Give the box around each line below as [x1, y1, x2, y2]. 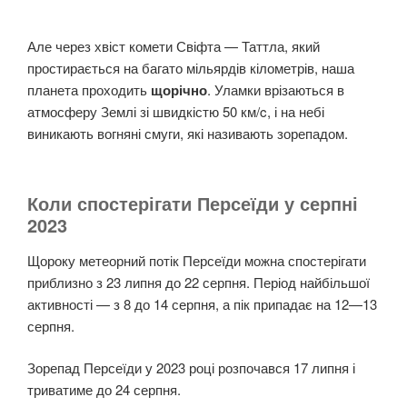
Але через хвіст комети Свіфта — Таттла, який [27, 36, 320, 56]
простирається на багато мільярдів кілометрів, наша [27, 58, 354, 78]
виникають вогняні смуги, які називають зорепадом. [27, 124, 348, 144]
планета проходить [27, 80, 151, 100]
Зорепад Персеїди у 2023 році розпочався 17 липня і [27, 358, 355, 378]
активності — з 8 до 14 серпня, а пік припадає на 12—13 [27, 293, 377, 313]
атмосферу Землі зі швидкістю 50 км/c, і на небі [27, 102, 324, 122]
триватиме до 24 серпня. [27, 380, 181, 400]
